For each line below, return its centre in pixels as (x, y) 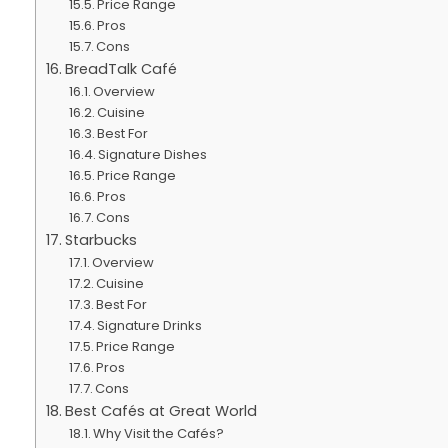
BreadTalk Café (120, 69)
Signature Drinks (150, 325)
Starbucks (100, 240)
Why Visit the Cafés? (159, 433)
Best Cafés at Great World (160, 411)
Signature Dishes (153, 154)
